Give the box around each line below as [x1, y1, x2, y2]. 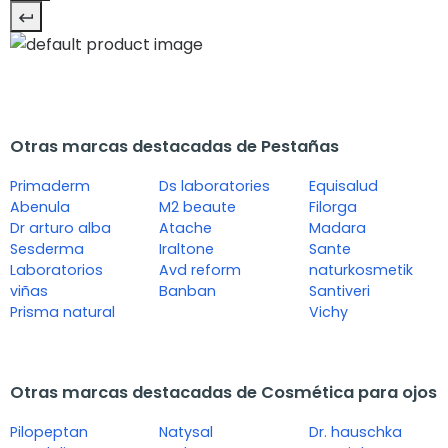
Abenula [10, 197, 70, 218]
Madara [308, 218, 366, 239]
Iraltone [159, 239, 215, 260]
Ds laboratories [159, 176, 271, 197]
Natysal [159, 422, 214, 443]
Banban [159, 281, 217, 302]
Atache [159, 218, 213, 239]
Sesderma [10, 239, 84, 260]
